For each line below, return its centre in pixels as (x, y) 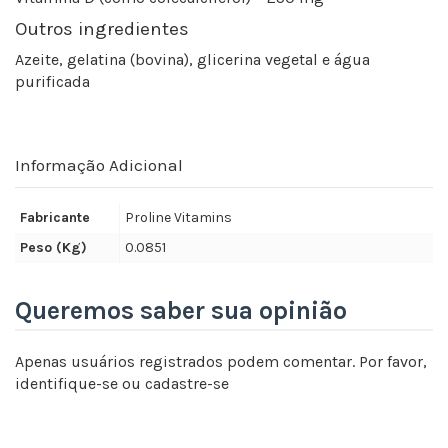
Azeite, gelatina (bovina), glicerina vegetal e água (192, 60)
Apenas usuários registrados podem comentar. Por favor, (221, 362)
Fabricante (55, 218)
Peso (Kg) (53, 248)
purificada (52, 82)
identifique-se (66, 384)
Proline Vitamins (178, 218)
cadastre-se (187, 384)
